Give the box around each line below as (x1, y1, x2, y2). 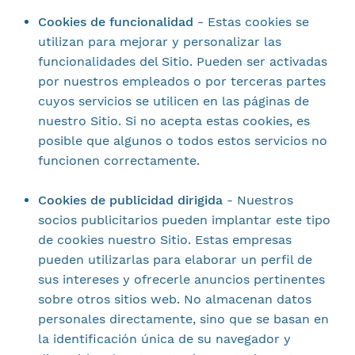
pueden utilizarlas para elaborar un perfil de (37, 252, 312, 267)
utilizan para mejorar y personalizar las (37, 34, 281, 49)
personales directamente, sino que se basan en (37, 311, 329, 326)
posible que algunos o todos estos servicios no (37, 133, 327, 148)
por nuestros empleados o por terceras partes (37, 74, 326, 89)
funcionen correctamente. (37, 153, 200, 168)
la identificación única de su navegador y (37, 331, 291, 346)
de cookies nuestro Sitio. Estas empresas (37, 232, 292, 247)
